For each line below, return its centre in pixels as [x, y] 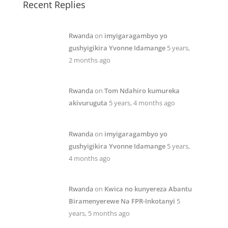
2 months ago [89, 60]
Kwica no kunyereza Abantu [148, 189]
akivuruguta [88, 103]
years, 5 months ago [99, 213]
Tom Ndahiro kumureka [142, 91]
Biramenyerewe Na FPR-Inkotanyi [122, 201]
